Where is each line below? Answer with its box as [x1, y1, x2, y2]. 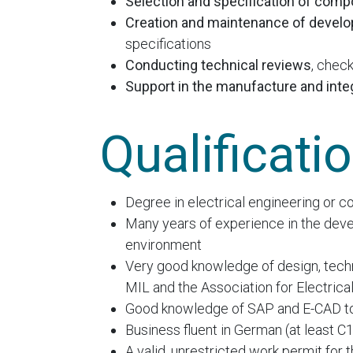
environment [125, 236, 202, 254]
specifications [125, 35, 211, 53]
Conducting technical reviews [125, 57, 311, 74]
